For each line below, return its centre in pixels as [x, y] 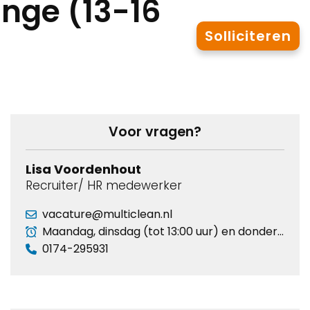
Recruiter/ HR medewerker [104, 185]
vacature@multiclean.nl [107, 214]
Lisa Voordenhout [83, 169]
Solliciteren [248, 36]
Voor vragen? [155, 132]
